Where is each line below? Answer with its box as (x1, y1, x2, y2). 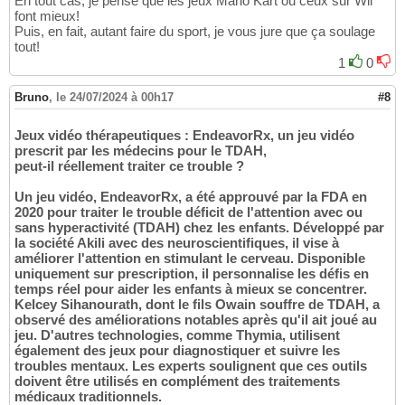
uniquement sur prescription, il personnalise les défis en (14, 266, 369, 282)
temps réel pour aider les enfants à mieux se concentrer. (14, 281, 367, 297)
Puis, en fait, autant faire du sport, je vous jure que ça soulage (14, 24, 375, 40)
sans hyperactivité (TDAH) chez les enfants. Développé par (14, 220, 384, 236)
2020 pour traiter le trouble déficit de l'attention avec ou (14, 204, 363, 221)
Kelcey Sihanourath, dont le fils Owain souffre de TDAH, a (14, 297, 380, 313)
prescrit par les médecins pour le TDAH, (14, 143, 267, 159)
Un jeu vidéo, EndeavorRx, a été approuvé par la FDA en (14, 189, 367, 205)
